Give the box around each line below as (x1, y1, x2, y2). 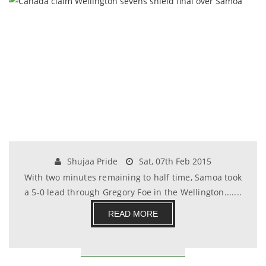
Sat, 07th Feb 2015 (137, 156, 211, 167)
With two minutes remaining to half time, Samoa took (24, 172, 242, 183)
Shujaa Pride (65, 156, 118, 167)
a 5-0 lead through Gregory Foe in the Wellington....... (24, 186, 242, 198)
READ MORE (108, 209, 158, 218)
